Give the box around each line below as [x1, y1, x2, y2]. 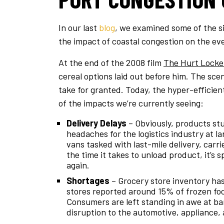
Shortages [66, 175, 109, 186]
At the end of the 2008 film [58, 57, 163, 68]
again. [66, 159, 89, 171]
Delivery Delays [66, 117, 126, 129]
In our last [58, 22, 99, 33]
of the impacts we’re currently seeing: [58, 97, 203, 109]
